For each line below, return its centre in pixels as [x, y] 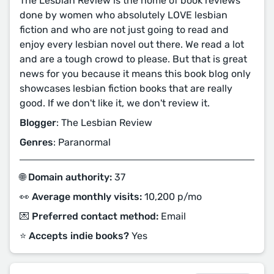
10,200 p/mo [172, 197]
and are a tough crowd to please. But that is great [133, 59]
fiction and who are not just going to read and [124, 30]
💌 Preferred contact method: [89, 216]
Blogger [38, 123]
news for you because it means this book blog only [135, 74]
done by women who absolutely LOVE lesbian [124, 15]
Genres [36, 142]
